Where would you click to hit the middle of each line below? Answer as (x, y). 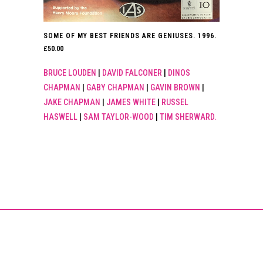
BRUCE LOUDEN (70, 73)
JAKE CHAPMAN (72, 102)
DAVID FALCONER (132, 73)
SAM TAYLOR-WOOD (119, 117)
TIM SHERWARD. (188, 117)
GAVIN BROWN (175, 87)
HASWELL (60, 117)
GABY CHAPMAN (115, 87)
